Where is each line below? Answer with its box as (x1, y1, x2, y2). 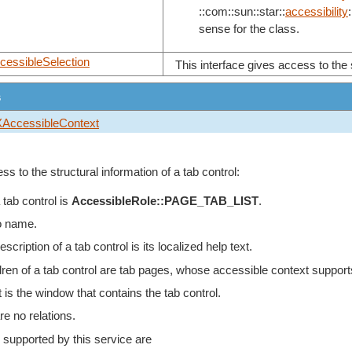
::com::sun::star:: (199, 5, 285, 18)
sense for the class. (199, 22, 299, 35)
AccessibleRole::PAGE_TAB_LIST (71, 194, 258, 207)
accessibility (285, 5, 348, 18)
